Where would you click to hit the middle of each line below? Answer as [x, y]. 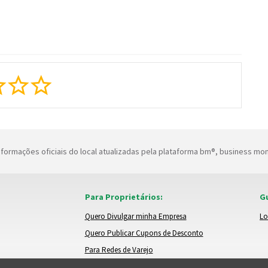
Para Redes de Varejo [119, 249]
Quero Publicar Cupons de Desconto [144, 233]
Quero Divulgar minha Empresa [135, 216]
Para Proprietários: [124, 197]
